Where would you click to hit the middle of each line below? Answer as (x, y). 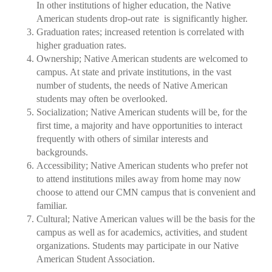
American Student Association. (110, 259)
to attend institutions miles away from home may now (139, 179)
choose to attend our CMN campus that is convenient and (146, 192)
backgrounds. (62, 152)
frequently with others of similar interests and (122, 139)
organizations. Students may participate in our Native (138, 246)
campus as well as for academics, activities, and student (142, 232)
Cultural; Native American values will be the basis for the (146, 219)
